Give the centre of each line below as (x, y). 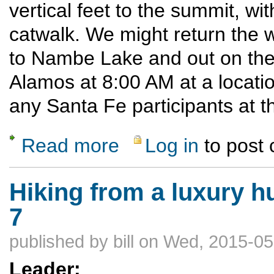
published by (61, 241)
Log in (172, 145)
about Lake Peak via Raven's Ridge (182, 139)
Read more (70, 145)
